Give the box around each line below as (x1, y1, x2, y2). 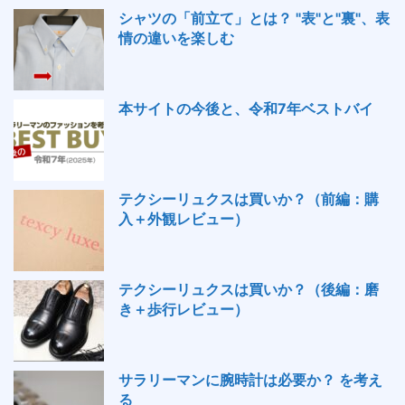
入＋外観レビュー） (118, 210, 249, 228)
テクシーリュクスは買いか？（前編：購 (118, 190, 379, 208)
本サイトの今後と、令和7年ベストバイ (118, 99, 373, 118)
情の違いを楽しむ (118, 29, 234, 47)
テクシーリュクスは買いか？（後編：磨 (118, 280, 379, 298)
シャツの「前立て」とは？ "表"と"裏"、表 (118, 9, 390, 27)
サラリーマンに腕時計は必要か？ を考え (118, 371, 382, 389)
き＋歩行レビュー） (118, 300, 249, 318)
